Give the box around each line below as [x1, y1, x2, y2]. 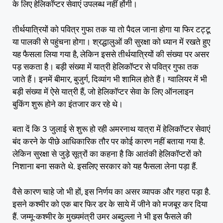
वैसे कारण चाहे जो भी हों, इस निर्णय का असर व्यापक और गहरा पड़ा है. [12, 186, 211, 197]
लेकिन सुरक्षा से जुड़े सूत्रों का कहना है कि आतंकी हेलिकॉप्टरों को [12, 149, 202, 159]
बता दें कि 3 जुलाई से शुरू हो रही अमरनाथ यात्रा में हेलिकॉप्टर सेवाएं [12, 124, 210, 134]
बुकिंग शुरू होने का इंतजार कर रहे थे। [12, 99, 123, 109]
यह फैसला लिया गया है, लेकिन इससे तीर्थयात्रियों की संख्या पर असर [12, 49, 209, 59]
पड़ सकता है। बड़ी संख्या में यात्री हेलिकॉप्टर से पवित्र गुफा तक [12, 61, 199, 72]
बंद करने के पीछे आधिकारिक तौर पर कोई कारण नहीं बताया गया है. [12, 136, 205, 147]
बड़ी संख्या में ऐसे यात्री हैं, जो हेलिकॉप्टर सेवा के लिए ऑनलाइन [12, 86, 194, 97]
